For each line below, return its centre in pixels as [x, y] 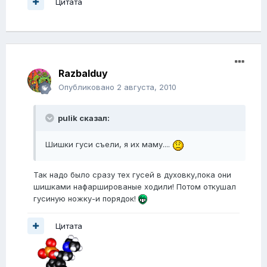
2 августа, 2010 [147, 87]
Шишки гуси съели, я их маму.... [109, 145]
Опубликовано [88, 87]
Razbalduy [83, 74]
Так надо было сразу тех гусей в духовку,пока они [132, 174]
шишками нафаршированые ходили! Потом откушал [135, 186]
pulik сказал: [83, 118]
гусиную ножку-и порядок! [86, 198]
